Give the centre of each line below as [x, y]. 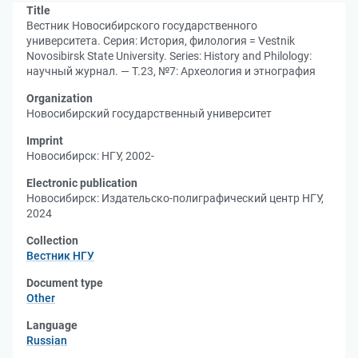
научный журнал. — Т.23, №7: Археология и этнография [171, 71]
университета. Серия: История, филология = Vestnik [161, 41]
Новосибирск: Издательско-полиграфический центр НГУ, [175, 198]
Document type [65, 283]
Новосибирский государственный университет [149, 113]
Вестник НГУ [60, 256]
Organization [60, 98]
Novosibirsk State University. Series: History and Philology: [169, 56]
